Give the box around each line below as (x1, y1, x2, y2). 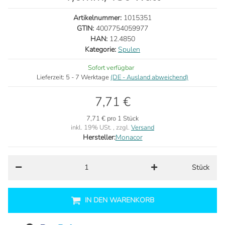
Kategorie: (85, 44, 118, 54)
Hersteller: (82, 132, 116, 142)
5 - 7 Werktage (66, 72, 110, 82)
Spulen (118, 44, 140, 54)
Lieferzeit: (37, 72, 66, 82)
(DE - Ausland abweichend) (110, 72, 188, 82)
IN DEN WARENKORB (85, 195, 154, 205)
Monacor (115, 132, 143, 142)
